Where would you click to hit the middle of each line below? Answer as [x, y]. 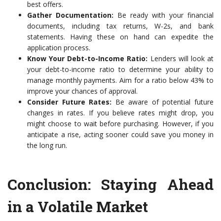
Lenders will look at [181, 59]
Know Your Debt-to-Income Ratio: [88, 59]
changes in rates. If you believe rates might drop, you [120, 113]
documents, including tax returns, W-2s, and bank [120, 26]
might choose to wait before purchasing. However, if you [120, 124]
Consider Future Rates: [70, 102]
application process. [59, 48]
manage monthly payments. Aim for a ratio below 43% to [120, 80]
